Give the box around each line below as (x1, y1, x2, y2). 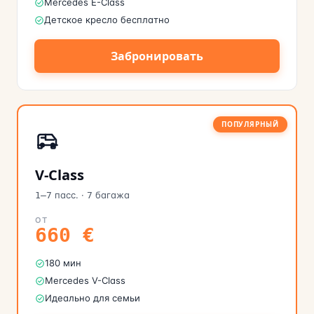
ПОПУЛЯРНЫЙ (221, 119, 279, 129)
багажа (95, 189, 130, 200)
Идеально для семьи (45, 292, 140, 303)
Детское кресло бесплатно (44, 14, 170, 25)
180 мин (45, 257, 81, 268)
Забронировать (111, 48, 203, 64)
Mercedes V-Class (45, 275, 125, 286)
